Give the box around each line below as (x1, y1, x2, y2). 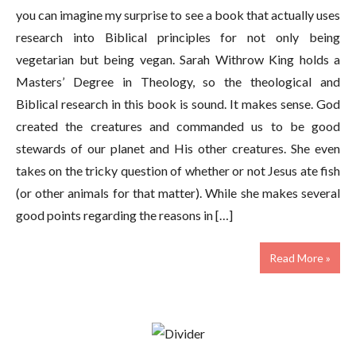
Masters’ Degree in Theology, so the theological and (16, 73, 340, 89)
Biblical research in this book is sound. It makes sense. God (16, 95, 340, 111)
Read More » (269, 250, 331, 265)
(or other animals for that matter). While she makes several (16, 184, 340, 200)
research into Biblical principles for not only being (16, 29, 340, 44)
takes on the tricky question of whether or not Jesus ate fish (16, 162, 340, 178)
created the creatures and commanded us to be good (16, 118, 340, 133)
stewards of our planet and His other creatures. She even (16, 140, 340, 156)
